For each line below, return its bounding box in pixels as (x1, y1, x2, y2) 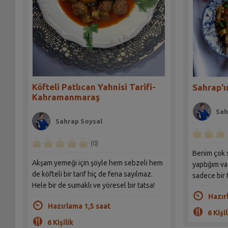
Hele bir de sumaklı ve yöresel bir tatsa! (32, 181, 155, 190)
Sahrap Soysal (55, 118, 103, 125)
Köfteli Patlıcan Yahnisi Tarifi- (32, 82, 156, 92)
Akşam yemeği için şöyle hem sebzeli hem (32, 159, 163, 167)
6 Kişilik (47, 218, 73, 227)
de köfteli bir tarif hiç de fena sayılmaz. (32, 170, 153, 179)
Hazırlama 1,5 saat (47, 202, 110, 211)
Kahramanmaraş (32, 92, 100, 102)
